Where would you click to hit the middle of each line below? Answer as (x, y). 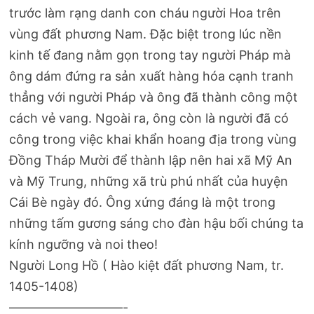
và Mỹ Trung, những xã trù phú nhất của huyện (149, 182)
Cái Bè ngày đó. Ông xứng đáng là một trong (143, 203)
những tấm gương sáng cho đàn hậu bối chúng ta (157, 224)
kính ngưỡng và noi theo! (84, 245)
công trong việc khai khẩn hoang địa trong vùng (153, 139)
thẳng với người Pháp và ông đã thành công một (154, 97)
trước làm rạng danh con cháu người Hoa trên (145, 13)
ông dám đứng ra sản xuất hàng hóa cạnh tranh (152, 76)
